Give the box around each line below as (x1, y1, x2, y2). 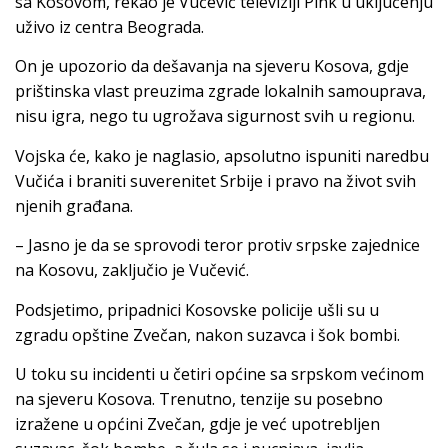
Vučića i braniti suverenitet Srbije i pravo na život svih (15, 169, 416, 192)
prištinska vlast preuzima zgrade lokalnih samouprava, (15, 80, 426, 103)
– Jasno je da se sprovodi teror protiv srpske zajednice (15, 234, 420, 257)
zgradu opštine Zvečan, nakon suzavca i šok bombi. (15, 323, 400, 346)
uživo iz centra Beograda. (15, 15, 204, 38)
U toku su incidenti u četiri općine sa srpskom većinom (15, 362, 424, 385)
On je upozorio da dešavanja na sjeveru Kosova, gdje (15, 55, 409, 78)
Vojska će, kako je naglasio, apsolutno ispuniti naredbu (15, 144, 429, 167)
